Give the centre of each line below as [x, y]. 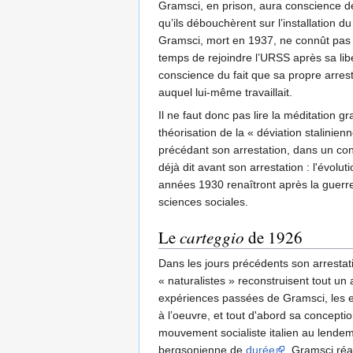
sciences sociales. [203, 202]
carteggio [212, 238]
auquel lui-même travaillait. [225, 93]
